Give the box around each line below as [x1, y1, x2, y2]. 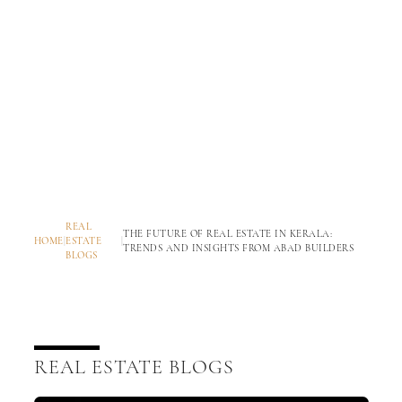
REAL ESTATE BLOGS [33, 355, 234, 380]
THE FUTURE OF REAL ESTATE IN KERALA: [123, 228, 333, 240]
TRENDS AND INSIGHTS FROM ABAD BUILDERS [123, 242, 354, 255]
